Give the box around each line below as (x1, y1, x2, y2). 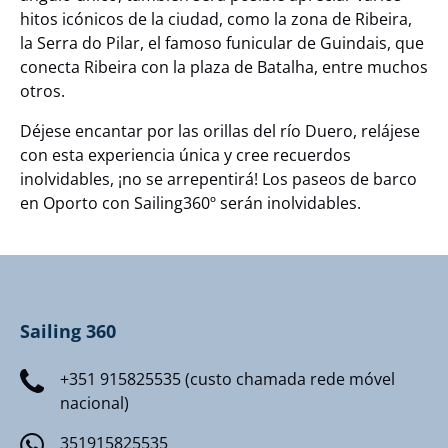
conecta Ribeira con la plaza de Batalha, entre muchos (20, 56, 428, 78)
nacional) (60, 392, 129, 414)
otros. (20, 80, 65, 102)
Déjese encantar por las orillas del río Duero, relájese (20, 120, 420, 142)
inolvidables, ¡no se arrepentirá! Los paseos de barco (20, 168, 417, 190)
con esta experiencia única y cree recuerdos (20, 144, 351, 166)
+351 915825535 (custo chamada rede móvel (60, 368, 395, 390)
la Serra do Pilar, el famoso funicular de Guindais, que (20, 32, 424, 54)
